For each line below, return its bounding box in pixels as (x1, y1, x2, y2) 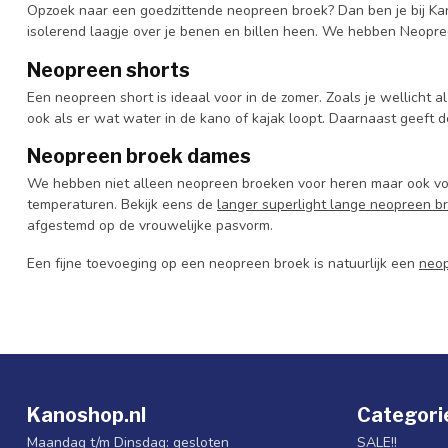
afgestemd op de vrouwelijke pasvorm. (27, 216, 273, 236)
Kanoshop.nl (27, 403, 146, 428)
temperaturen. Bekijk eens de (27, 195, 217, 215)
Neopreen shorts (27, 57, 190, 82)
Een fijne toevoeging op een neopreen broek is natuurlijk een (27, 254, 419, 274)
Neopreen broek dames (27, 144, 251, 169)
